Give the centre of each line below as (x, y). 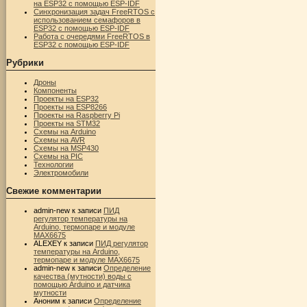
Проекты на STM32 (67, 123)
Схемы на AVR (59, 139)
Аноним (47, 300)
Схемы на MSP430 (66, 148)
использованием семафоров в (87, 20)
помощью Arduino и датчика (82, 284)
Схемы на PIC (58, 156)
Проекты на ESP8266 (70, 107)
